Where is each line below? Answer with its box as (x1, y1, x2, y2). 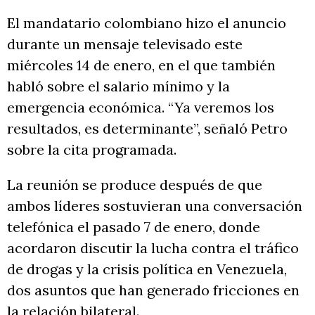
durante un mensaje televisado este (7, 35, 243, 53)
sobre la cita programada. (7, 141, 176, 158)
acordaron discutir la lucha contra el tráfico (7, 239, 299, 257)
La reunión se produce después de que (7, 176, 262, 193)
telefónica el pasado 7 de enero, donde (7, 218, 260, 236)
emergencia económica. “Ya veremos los (7, 98, 274, 116)
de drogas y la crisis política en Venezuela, (7, 260, 287, 278)
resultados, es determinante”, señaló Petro (7, 120, 288, 137)
